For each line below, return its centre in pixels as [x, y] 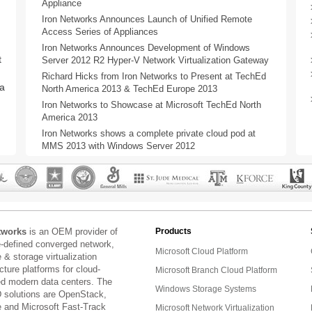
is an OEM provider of [72, 232]
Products [173, 231]
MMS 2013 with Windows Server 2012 [118, 146]
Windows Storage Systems [206, 289]
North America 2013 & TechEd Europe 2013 [130, 89]
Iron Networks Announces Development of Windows [146, 48]
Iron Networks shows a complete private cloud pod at [149, 133]
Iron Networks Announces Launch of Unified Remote [147, 19]
